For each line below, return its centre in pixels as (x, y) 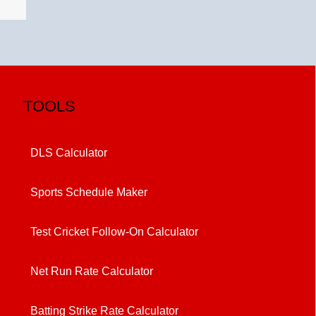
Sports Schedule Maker (89, 192)
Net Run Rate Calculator (91, 271)
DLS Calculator (68, 152)
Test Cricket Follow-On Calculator (114, 231)
